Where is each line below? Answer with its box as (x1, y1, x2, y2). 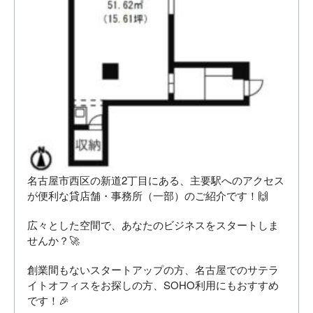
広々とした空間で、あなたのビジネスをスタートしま (27, 217, 279, 232)
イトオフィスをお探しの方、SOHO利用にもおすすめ (27, 277, 279, 292)
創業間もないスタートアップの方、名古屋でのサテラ (27, 261, 279, 277)
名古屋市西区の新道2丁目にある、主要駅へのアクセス (27, 172, 284, 187)
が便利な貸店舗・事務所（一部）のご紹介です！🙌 (27, 187, 268, 203)
